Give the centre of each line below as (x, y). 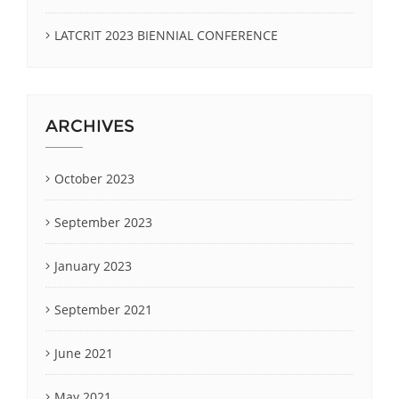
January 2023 (93, 265)
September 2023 (103, 222)
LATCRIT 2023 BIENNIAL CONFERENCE (166, 35)
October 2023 (94, 178)
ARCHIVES (90, 126)
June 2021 (84, 353)
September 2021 (103, 309)
